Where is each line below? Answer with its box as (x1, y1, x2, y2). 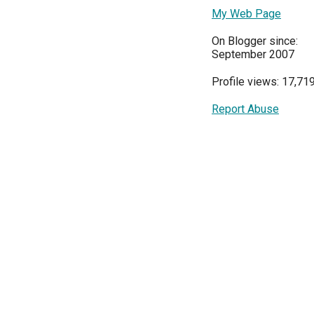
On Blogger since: (212, 34, 298, 48)
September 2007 (212, 48, 294, 61)
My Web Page (212, 7, 281, 20)
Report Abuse (212, 102, 279, 116)
